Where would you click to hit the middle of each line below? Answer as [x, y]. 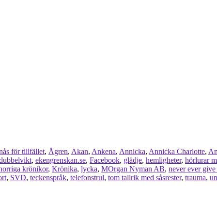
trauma [195, 178]
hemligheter [163, 160]
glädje [133, 160]
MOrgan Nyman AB [133, 169]
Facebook [105, 160]
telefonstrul [87, 178]
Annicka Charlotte [177, 152]
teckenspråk [48, 178]
